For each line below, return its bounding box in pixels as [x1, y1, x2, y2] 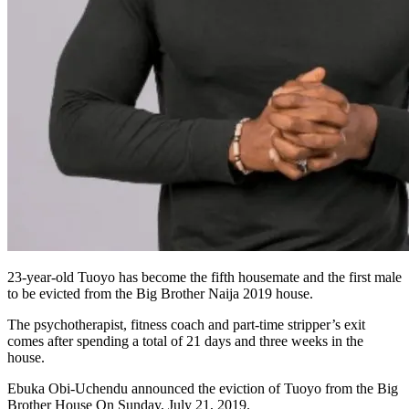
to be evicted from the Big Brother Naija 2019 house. [7, 286, 313, 302]
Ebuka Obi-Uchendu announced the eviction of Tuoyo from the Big [7, 381, 398, 397]
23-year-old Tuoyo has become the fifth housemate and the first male [7, 269, 402, 286]
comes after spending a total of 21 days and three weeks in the [7, 333, 363, 350]
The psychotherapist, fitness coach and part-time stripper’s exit [7, 317, 365, 333]
